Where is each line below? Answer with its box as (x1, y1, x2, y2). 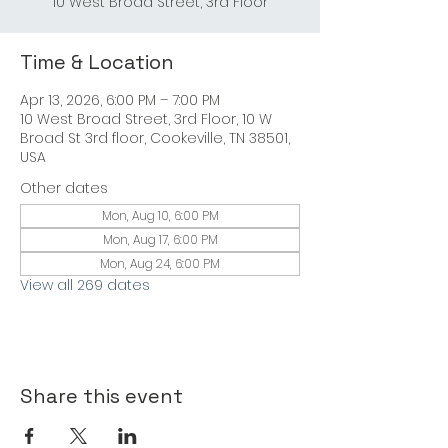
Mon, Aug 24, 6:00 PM (100, 255, 220, 272)
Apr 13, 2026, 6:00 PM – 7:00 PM (20, 90, 220, 110)
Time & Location (20, 49, 174, 75)
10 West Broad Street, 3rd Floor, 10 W (20, 109, 272, 129)
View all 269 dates (20, 275, 150, 295)
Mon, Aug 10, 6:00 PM (101, 207, 219, 224)
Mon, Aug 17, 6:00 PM (102, 231, 218, 248)
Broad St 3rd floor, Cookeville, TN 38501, (20, 128, 290, 148)
